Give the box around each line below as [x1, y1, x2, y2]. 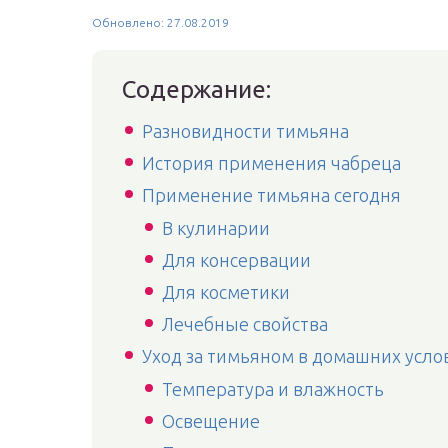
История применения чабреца [142, 153, 401, 173]
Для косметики [162, 282, 290, 302]
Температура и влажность [162, 379, 384, 399]
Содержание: [122, 76, 271, 103]
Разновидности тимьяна [142, 121, 349, 141]
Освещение [162, 411, 260, 431]
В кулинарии [162, 218, 270, 238]
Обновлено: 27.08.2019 [92, 16, 229, 29]
